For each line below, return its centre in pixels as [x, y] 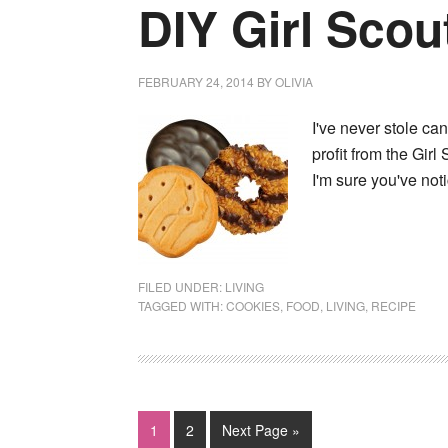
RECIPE [393, 305]
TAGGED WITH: [182, 305]
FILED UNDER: [181, 286]
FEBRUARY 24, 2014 [196, 81]
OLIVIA [294, 81]
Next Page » [261, 430]
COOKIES [253, 305]
